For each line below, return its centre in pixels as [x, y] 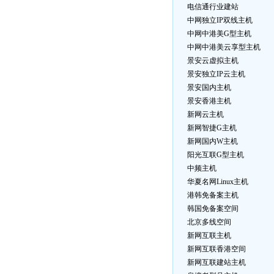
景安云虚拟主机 [213, 61]
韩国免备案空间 [213, 209]
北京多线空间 [209, 222]
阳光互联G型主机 [216, 155]
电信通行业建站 [213, 7]
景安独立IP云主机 [216, 74]
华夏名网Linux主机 [218, 182]
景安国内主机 [209, 87]
